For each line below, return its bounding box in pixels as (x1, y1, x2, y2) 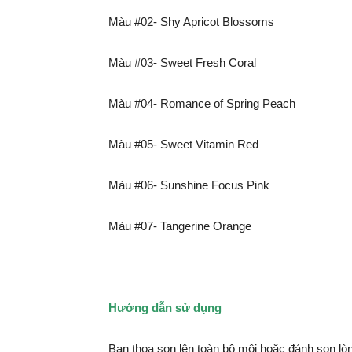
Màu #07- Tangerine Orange (108, 219, 251, 233)
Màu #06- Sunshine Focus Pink (108, 178, 269, 192)
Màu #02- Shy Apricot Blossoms (108, 15, 274, 28)
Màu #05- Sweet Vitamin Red (108, 137, 258, 151)
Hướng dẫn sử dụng (108, 301, 222, 314)
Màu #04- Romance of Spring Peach (108, 97, 295, 110)
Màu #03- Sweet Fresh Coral (108, 56, 256, 69)
